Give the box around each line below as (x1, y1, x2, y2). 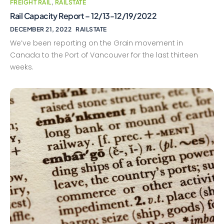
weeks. (10, 62, 33, 72)
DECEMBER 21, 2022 (10, 25, 72, 33)
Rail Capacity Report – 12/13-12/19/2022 (10, 10, 157, 21)
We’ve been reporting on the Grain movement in (10, 38, 183, 48)
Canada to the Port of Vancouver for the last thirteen (10, 50, 198, 60)
